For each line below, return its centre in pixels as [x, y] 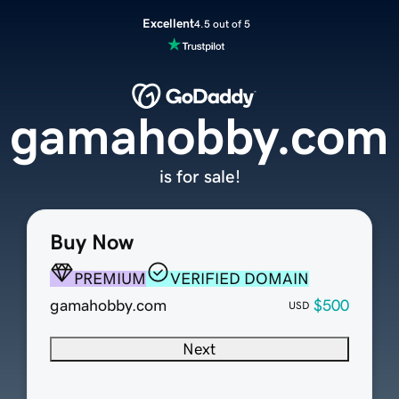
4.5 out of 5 [222, 24]
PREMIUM [110, 279]
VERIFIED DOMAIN [239, 279]
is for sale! [199, 177]
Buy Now [91, 243]
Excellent [168, 23]
